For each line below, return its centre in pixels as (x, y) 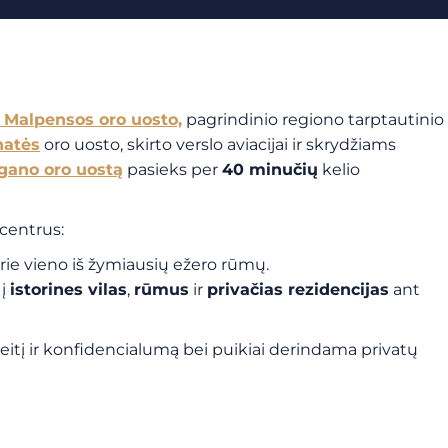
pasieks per (172, 169)
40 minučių (270, 169)
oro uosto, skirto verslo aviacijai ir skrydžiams (218, 144)
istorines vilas (68, 289)
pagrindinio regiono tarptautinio (313, 119)
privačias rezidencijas (298, 289)
